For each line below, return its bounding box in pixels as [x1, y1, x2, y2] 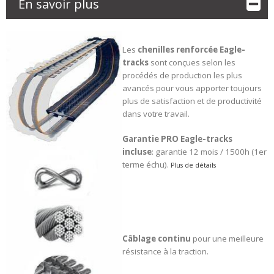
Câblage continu [122, 233, 193, 244]
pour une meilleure [192, 233, 264, 244]
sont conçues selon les [148, 57, 235, 68]
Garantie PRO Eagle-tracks [122, 133, 232, 144]
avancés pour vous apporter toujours [122, 83, 262, 94]
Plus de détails [170, 161, 216, 169]
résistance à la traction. [122, 246, 209, 257]
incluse [122, 146, 152, 157]
